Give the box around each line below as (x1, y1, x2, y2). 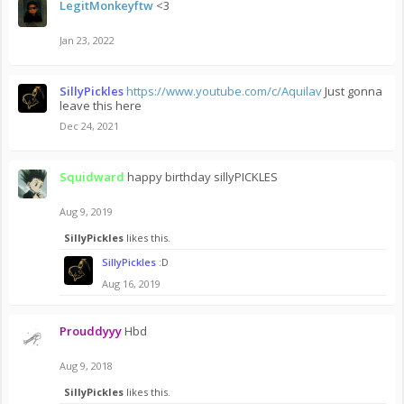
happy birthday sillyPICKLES (127, 169, 278, 185)
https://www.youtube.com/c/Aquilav (126, 83, 322, 99)
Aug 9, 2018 (60, 359, 113, 372)
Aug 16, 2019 (102, 277, 161, 290)
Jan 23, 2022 (60, 33, 115, 47)
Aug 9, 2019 (60, 205, 113, 218)
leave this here (60, 97, 142, 114)
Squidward (60, 169, 124, 185)
